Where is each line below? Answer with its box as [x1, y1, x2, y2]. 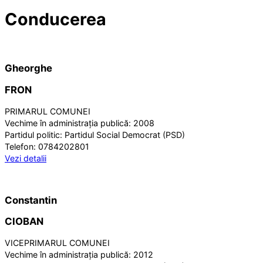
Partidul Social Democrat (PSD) [65, 129, 185, 140]
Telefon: [5, 141, 38, 151]
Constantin [5, 194, 57, 206]
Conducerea [5, 9, 106, 30]
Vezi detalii [5, 153, 46, 163]
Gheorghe [5, 62, 52, 75]
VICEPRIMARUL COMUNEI [5, 238, 110, 248]
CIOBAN [5, 215, 43, 228]
